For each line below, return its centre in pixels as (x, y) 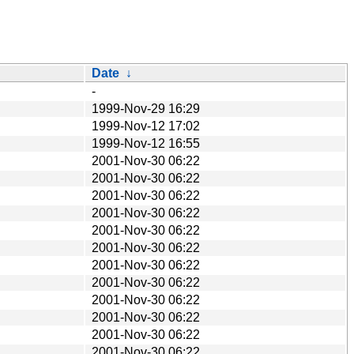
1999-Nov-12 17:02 (146, 126)
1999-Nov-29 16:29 (146, 108)
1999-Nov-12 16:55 (146, 143)
